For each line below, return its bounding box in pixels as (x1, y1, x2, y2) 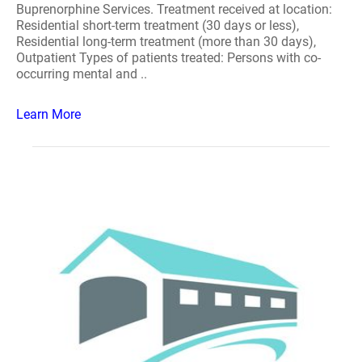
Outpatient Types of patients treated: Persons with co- (16, 50, 321, 65)
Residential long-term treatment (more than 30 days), (16, 34, 316, 49)
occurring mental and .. (16, 66, 147, 82)
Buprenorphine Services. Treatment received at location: (16, 2, 332, 17)
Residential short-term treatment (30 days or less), (16, 18, 299, 33)
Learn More (16, 107, 81, 122)
